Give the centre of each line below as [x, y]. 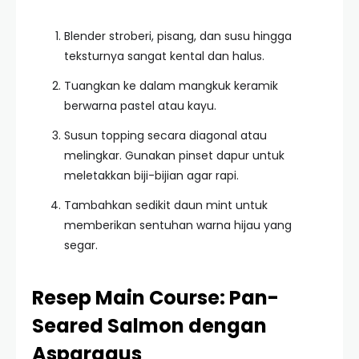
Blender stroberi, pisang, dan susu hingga [178, 36]
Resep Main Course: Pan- [155, 298]
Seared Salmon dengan [149, 326]
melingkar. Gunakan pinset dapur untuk [174, 155]
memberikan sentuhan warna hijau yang [178, 225]
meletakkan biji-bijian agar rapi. [151, 175]
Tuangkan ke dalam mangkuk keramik [171, 86]
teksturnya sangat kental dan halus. [164, 56]
